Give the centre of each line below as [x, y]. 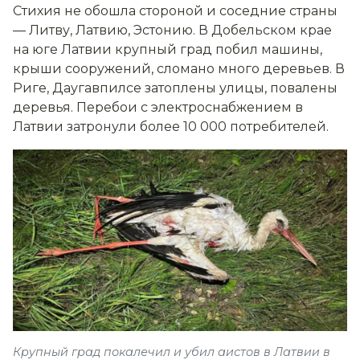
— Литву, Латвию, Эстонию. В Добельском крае [172, 31]
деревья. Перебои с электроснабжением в [158, 108]
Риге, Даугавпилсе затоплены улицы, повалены [175, 88]
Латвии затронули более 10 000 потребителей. [171, 127]
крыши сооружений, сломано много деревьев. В [179, 69]
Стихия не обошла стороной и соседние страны [175, 11]
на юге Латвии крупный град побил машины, [168, 50]
